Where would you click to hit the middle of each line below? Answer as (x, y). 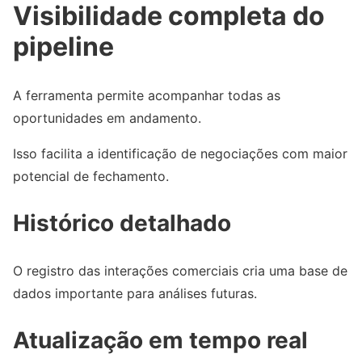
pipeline (63, 47)
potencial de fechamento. (91, 176)
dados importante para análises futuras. (135, 293)
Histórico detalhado (122, 223)
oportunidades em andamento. (107, 118)
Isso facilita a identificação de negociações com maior (180, 153)
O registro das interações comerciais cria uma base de (180, 270)
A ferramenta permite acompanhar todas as (147, 95)
